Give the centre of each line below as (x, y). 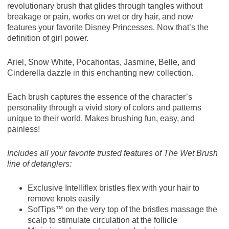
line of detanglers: (39, 164)
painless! (23, 129)
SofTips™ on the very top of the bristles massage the (122, 210)
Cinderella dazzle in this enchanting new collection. (100, 73)
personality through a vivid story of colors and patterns (104, 108)
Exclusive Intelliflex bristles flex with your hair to (113, 188)
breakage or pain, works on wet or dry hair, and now (100, 17)
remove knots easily (63, 199)
